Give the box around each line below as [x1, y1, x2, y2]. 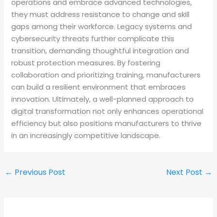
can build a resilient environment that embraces [11, 81, 186, 92]
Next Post [166, 166, 204, 178]
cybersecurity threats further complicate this [11, 33, 175, 44]
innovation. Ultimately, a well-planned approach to [11, 93, 194, 104]
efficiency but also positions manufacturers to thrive [11, 118, 202, 128]
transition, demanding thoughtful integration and [11, 45, 189, 56]
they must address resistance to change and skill [11, 9, 190, 19]
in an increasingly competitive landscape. [11, 130, 161, 140]
